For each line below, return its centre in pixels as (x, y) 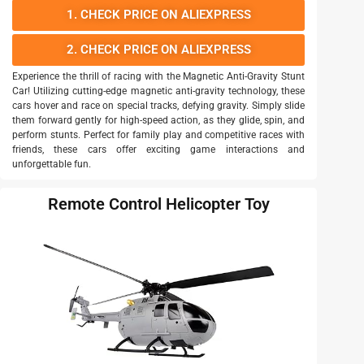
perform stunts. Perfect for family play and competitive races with (158, 134)
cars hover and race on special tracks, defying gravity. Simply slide (158, 105)
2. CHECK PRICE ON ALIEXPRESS (158, 49)
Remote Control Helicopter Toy (158, 204)
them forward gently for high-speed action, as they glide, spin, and (158, 120)
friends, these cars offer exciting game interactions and (158, 149)
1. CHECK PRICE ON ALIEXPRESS (158, 14)
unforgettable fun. (52, 164)
